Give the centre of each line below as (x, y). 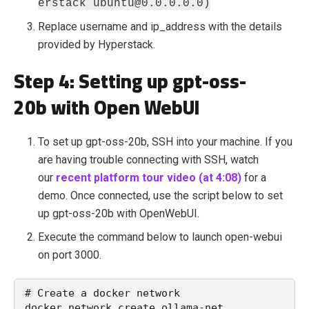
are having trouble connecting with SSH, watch (148, 159)
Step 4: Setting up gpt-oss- (130, 81)
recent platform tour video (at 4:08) (149, 177)
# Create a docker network (102, 293)
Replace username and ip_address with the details (160, 26)
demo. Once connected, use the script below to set (160, 195)
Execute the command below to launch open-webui (160, 237)
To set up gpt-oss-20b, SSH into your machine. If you (165, 141)
